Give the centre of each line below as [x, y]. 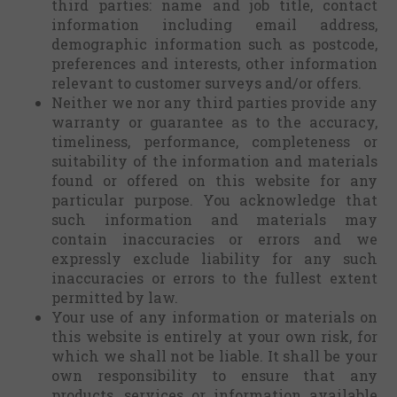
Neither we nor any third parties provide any [214, 102]
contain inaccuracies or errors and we [214, 239]
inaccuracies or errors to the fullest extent [214, 278]
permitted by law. [115, 297]
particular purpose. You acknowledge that [214, 200]
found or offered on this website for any [214, 180]
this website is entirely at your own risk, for [214, 336]
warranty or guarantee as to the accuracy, [214, 122]
